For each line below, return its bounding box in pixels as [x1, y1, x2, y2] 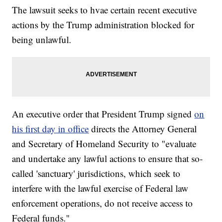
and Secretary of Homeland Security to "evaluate [12, 137, 197, 150]
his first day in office [12, 122, 89, 135]
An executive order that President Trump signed [12, 108, 195, 120]
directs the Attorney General [89, 122, 197, 135]
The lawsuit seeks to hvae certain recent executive [12, 3, 197, 16]
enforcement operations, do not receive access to [12, 197, 193, 210]
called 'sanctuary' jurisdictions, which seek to [12, 167, 181, 180]
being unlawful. [12, 33, 72, 46]
